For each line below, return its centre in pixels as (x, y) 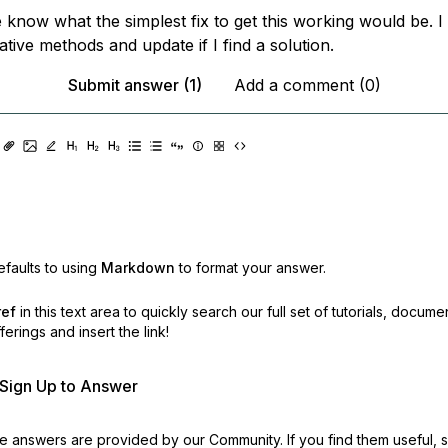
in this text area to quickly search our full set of (173, 311)
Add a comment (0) (307, 85)
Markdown (137, 267)
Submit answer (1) (134, 85)
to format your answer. (252, 267)
